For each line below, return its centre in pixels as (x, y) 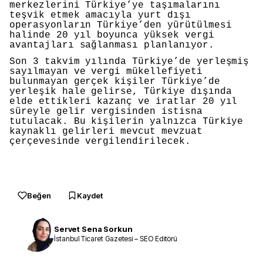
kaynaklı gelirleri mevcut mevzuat (106, 131)
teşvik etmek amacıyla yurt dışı (100, 16)
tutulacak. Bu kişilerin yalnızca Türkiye (127, 122)
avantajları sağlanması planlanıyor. (115, 45)
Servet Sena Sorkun (93, 229)
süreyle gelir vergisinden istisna (106, 112)
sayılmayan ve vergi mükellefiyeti (106, 72)
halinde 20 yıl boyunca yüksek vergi (112, 36)
